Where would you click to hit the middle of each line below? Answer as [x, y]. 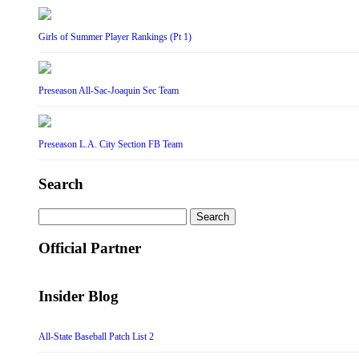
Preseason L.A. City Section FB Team [111, 145]
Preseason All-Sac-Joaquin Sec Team [109, 91]
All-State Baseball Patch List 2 [96, 337]
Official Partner [90, 248]
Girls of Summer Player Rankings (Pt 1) [115, 37]
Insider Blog [79, 296]
